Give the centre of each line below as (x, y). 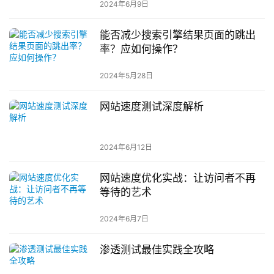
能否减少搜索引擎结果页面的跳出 (177, 35)
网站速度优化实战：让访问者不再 (177, 178)
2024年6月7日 (124, 219)
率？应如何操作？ (141, 49)
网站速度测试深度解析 (151, 106)
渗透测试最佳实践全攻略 (157, 250)
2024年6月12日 (126, 147)
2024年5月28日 (126, 75)
